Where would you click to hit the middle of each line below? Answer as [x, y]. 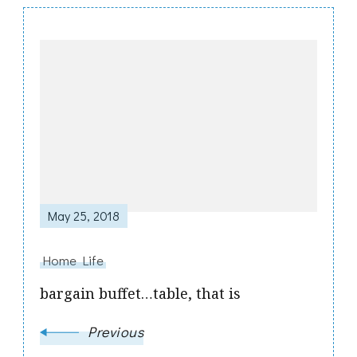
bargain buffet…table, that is [140, 293]
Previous [116, 331]
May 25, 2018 [84, 215]
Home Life [73, 259]
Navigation [123, 105]
